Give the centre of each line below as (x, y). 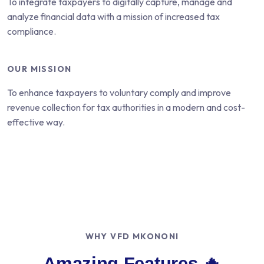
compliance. (32, 31)
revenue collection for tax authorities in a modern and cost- (126, 107)
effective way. (36, 122)
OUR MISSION (39, 69)
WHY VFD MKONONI (132, 236)
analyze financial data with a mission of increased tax (113, 16)
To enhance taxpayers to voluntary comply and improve (119, 93)
